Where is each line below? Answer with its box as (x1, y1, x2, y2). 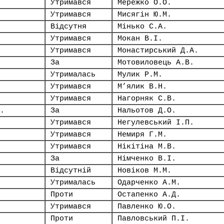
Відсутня (50, 22, 86, 30)
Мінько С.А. (117, 22, 167, 30)
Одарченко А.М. (117, 178, 180, 186)
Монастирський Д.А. (117, 46, 198, 54)
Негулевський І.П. (117, 118, 194, 126)
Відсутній (50, 166, 91, 174)
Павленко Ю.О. (117, 202, 176, 210)
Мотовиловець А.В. (117, 58, 194, 66)
